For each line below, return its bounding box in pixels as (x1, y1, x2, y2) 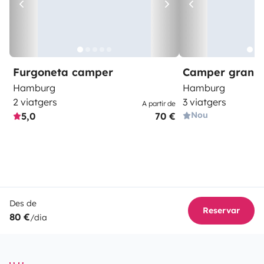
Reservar (203, 205, 240, 216)
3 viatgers (183, 96, 226, 108)
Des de (9, 198, 37, 209)
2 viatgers (13, 96, 57, 108)
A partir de (142, 99, 176, 108)
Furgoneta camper (13, 65, 113, 79)
